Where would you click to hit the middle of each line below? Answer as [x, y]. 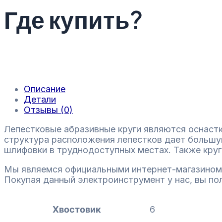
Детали [40, 100]
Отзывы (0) [48, 110]
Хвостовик [77, 210]
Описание [45, 89]
